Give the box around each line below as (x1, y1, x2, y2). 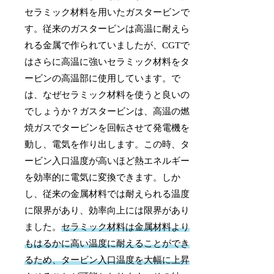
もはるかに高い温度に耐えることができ (24, 239, 190, 249)
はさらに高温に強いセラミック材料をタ (24, 57, 190, 67)
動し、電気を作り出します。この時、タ (24, 139, 190, 150)
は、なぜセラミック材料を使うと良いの (24, 90, 190, 100)
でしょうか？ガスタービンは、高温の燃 (24, 106, 190, 117)
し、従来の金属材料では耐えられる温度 (24, 189, 190, 199)
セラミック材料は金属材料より (61, 222, 190, 232)
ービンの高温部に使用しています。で (24, 73, 181, 84)
